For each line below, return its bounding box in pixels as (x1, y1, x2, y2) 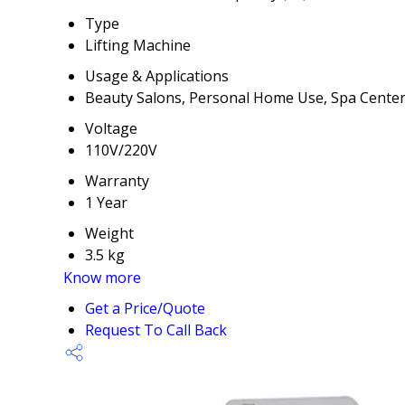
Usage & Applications (85, 66, 229, 87)
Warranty (85, 171, 149, 192)
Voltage (85, 118, 137, 139)
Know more (63, 268, 141, 288)
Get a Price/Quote (85, 298, 205, 319)
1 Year (85, 193, 127, 213)
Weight (85, 223, 134, 244)
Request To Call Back (85, 320, 227, 341)
